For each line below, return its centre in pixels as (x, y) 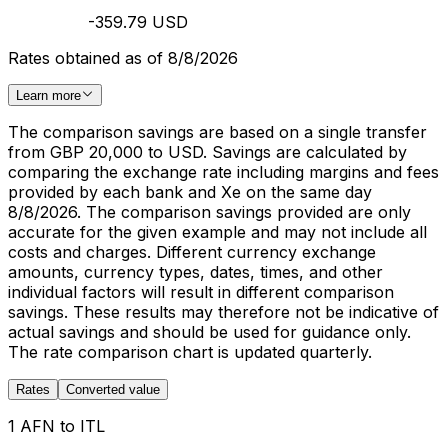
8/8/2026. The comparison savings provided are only (209, 212)
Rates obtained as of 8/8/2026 (123, 57)
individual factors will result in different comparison (201, 292)
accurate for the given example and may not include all (217, 232)
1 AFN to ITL (56, 426)
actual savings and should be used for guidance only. (209, 332)
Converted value (113, 389)
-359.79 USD (138, 21)
